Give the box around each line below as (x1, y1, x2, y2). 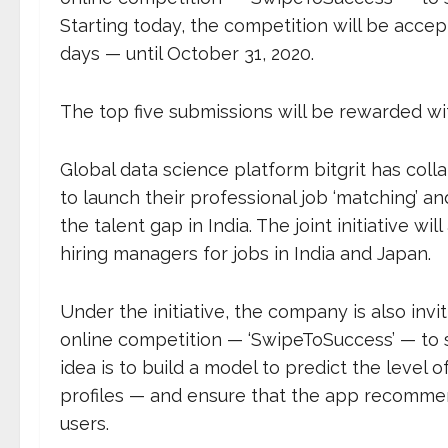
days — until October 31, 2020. (60, 43, 319, 64)
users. (60, 413, 109, 434)
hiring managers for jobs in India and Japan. (60, 243, 436, 264)
